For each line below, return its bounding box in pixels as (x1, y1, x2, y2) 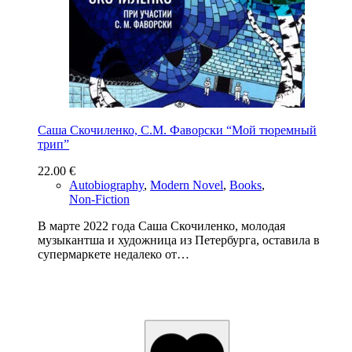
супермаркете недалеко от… (38, 247, 189, 261)
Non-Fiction (69, 192, 130, 206)
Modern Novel (150, 178, 223, 192)
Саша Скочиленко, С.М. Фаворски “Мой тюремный (38, 123, 317, 137)
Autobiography (69, 178, 144, 192)
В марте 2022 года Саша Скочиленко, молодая (38, 218, 285, 233)
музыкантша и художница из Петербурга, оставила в (38, 233, 320, 247)
